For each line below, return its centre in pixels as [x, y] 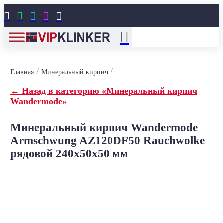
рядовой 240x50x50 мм [69, 154]
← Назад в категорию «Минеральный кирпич [104, 91]
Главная [22, 72]
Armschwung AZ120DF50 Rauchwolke [107, 141]
